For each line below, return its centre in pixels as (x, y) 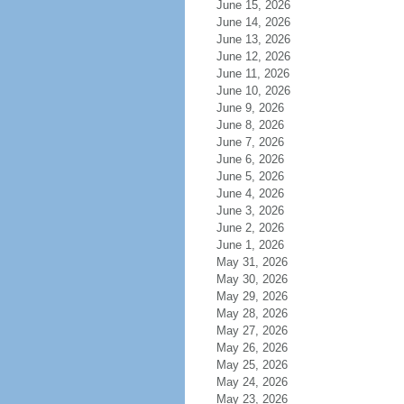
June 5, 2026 (250, 176)
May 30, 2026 (252, 279)
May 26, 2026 (252, 348)
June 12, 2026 (253, 56)
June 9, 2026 (250, 108)
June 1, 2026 (250, 245)
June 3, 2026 (250, 211)
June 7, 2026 (250, 142)
